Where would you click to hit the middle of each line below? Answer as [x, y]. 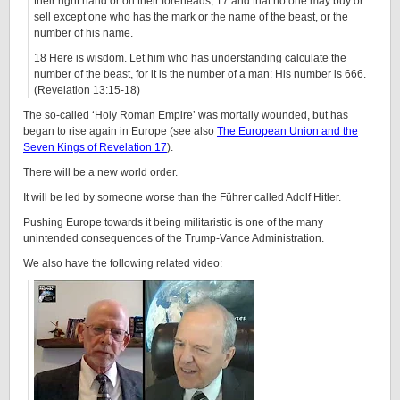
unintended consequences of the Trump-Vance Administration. [174, 238]
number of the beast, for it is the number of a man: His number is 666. [201, 74]
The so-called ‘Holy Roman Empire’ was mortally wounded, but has [186, 115]
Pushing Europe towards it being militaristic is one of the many [173, 222]
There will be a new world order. [100, 172]
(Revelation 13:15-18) [87, 90]
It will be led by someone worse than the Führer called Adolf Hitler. [182, 197]
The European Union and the [287, 131]
